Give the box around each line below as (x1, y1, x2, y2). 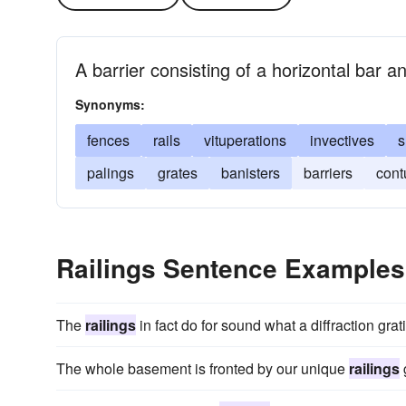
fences (87, 130, 130, 150)
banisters (221, 162, 280, 183)
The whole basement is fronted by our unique (56, 358, 349, 379)
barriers (304, 162, 353, 183)
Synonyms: (75, 95, 145, 113)
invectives (310, 130, 374, 150)
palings (87, 162, 134, 183)
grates (158, 162, 198, 183)
